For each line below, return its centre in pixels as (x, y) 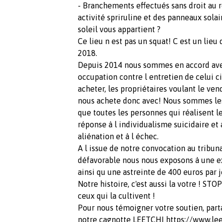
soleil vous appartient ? (120, 29)
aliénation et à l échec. (118, 136)
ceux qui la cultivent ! (116, 195)
